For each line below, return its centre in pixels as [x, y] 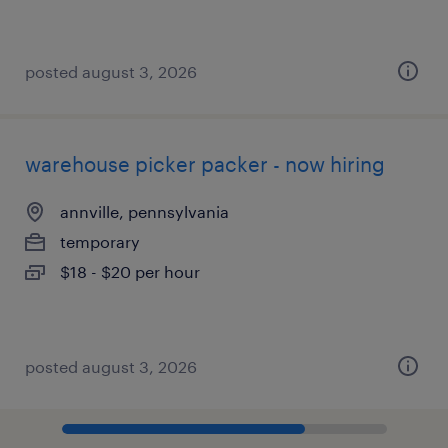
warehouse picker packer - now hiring [205, 164]
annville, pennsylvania [144, 211]
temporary [100, 241]
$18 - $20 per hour [130, 271]
